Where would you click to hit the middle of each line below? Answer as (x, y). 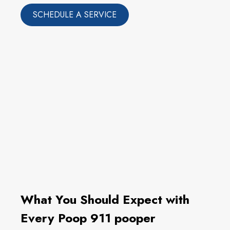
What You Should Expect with (105, 200)
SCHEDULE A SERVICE (75, 15)
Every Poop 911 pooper (88, 218)
